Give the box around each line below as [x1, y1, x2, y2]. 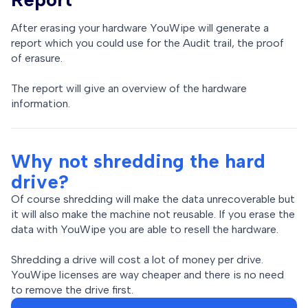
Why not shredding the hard [11, 148, 265, 173]
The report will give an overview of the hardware [11, 81, 247, 95]
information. [11, 96, 70, 110]
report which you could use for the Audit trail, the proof [11, 36, 284, 49]
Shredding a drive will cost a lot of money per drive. [11, 252, 263, 266]
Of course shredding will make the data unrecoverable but [11, 192, 295, 206]
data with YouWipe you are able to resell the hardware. [11, 222, 278, 236]
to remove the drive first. [11, 283, 133, 296]
